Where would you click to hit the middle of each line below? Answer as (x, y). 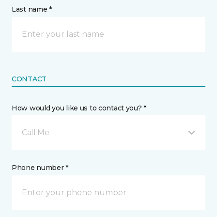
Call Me (36, 132)
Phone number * (40, 168)
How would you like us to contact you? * (79, 108)
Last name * (32, 9)
